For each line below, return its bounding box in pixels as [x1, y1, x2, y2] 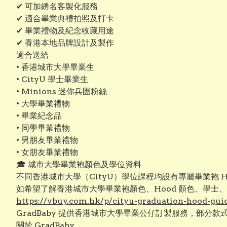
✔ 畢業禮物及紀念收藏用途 [16, 26, 114, 35]
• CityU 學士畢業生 [16, 74, 88, 84]
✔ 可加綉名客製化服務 [16, 2, 98, 11]
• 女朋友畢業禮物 [16, 147, 78, 157]
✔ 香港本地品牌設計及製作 [16, 38, 114, 48]
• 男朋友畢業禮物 [16, 135, 78, 145]
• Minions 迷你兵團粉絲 [16, 87, 107, 96]
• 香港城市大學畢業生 [16, 62, 94, 72]
